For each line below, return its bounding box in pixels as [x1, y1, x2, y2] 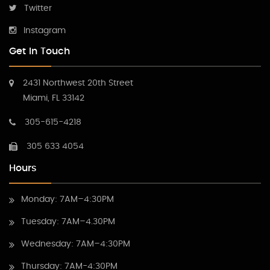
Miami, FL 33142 [23, 93, 84, 102]
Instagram [24, 26, 66, 35]
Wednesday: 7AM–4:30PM [21, 239, 130, 248]
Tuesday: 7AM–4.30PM [21, 217, 115, 226]
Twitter [24, 4, 52, 13]
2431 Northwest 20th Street [23, 78, 133, 87]
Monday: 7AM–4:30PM [21, 195, 114, 204]
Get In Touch [9, 46, 70, 56]
